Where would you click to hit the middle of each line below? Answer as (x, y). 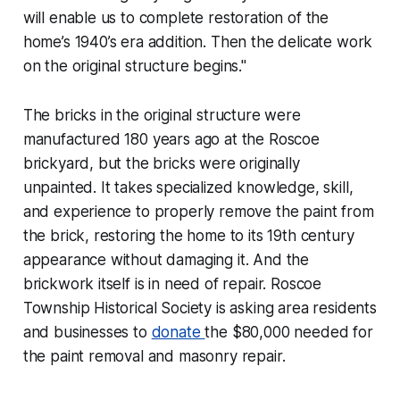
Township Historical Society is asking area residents (200, 308)
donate (178, 333)
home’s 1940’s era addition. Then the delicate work (198, 42)
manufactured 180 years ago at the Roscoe (171, 140)
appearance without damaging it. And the (166, 260)
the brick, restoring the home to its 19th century (188, 236)
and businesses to (87, 333)
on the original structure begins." (134, 67)
